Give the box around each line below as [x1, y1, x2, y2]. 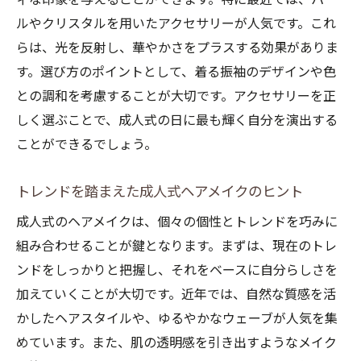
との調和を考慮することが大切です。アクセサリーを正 [16, 89, 336, 104]
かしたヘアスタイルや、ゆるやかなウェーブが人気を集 [16, 311, 338, 326]
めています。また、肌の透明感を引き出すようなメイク [16, 335, 337, 351]
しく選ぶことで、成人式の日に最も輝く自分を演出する [16, 113, 338, 128]
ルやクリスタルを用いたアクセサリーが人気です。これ [16, 16, 336, 31]
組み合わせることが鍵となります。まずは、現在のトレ [16, 239, 337, 254]
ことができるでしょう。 [16, 137, 157, 152]
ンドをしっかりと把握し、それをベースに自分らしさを [16, 263, 338, 278]
